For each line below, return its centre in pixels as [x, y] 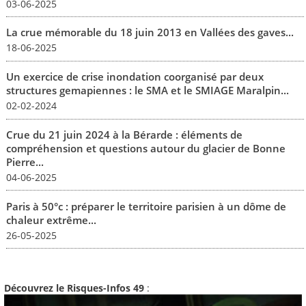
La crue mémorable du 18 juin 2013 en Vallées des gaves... [150, 32]
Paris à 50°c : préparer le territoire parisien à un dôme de [146, 206]
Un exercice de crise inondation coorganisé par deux [135, 77]
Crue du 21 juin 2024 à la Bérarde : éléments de [124, 134]
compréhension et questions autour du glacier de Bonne [145, 148]
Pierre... [25, 162]
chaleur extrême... [51, 220]
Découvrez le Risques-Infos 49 [74, 288]
